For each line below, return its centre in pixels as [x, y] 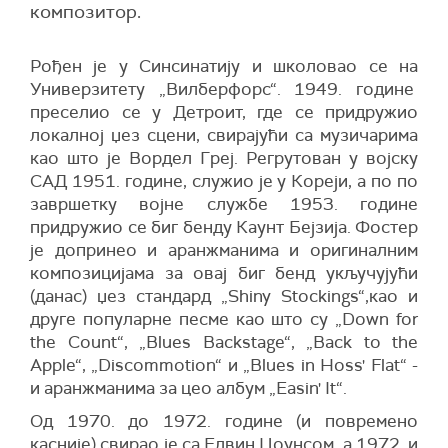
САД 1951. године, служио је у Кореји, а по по [224, 181]
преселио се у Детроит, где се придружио [224, 112]
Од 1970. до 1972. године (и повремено [224, 421]
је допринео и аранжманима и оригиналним [224, 250]
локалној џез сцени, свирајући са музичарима [224, 135]
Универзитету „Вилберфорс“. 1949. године [224, 89]
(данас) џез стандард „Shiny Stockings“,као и [224, 296]
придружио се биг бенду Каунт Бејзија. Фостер [224, 227]
